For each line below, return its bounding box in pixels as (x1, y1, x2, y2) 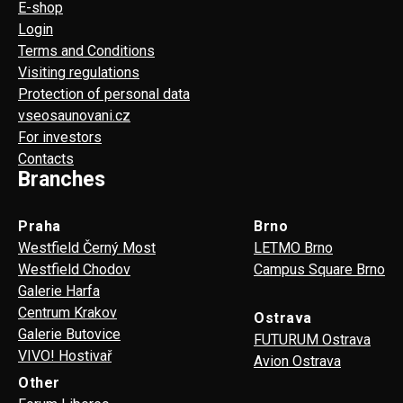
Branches (18, 166, 105, 192)
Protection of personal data (18, 85, 190, 103)
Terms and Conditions (18, 41, 155, 59)
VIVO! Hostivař (18, 346, 112, 364)
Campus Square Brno (254, 260, 385, 278)
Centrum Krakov (18, 303, 117, 321)
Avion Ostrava (254, 352, 341, 370)
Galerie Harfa (18, 282, 100, 300)
